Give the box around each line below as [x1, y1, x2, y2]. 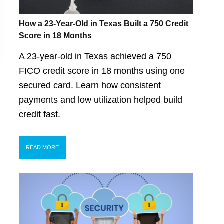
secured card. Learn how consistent [18, 80, 161, 90]
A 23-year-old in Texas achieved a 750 [18, 51, 171, 61]
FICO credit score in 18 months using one [18, 65, 185, 76]
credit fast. [18, 109, 60, 119]
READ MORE [26, 144, 59, 151]
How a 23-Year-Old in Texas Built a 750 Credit [18, 19, 188, 28]
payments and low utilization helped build [18, 94, 182, 105]
